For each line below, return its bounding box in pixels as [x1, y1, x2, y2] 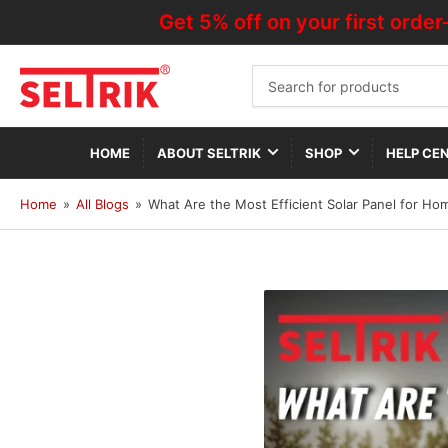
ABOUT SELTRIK [157, 145, 261, 161]
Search [251, 64, 302, 83]
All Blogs [76, 196, 129, 212]
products [251, 102, 315, 121]
